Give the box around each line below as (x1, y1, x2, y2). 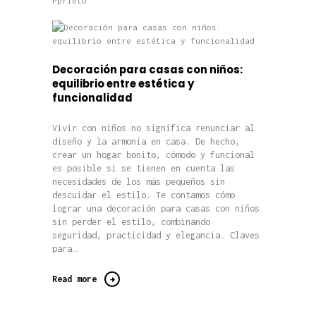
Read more (52, 274, 97, 285)
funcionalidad (52, 90, 133, 105)
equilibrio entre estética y (52, 75, 194, 91)
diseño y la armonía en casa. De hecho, (52, 135, 240, 147)
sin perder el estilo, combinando (52, 216, 210, 227)
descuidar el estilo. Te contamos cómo (52, 189, 235, 200)
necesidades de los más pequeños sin (52, 176, 225, 187)
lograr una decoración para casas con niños (52, 202, 260, 214)
